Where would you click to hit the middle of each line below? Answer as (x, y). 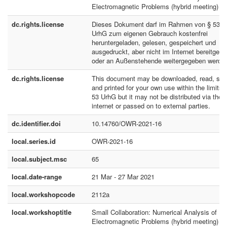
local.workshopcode (43, 194)
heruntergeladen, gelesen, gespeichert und (154, 42)
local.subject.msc (39, 159)
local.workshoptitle (42, 212)
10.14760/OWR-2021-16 (127, 123)
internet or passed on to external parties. (151, 106)
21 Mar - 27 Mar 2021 (123, 177)
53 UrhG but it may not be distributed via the (157, 97)
